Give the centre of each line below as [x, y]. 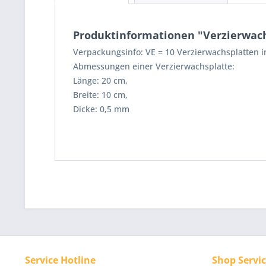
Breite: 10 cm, [100, 95]
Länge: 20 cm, [100, 80]
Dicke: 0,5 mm [101, 109]
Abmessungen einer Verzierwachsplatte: [154, 66]
